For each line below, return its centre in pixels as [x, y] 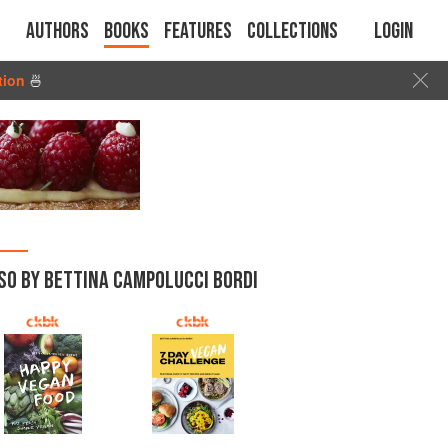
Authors [57, 31]
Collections [292, 31]
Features [198, 31]
